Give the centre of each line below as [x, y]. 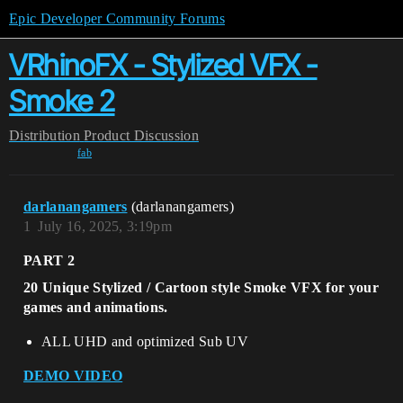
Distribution [45, 135]
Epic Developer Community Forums [117, 18]
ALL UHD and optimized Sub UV [145, 341]
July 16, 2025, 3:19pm [105, 226]
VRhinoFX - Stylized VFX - [163, 65]
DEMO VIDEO [73, 376]
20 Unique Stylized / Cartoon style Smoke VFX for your [201, 287]
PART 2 [49, 260]
